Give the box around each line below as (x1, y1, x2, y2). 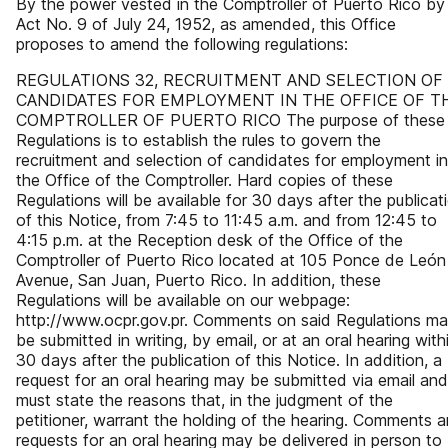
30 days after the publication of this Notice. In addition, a (16, 350, 442, 370)
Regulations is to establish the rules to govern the (16, 130, 381, 150)
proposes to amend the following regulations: (16, 34, 348, 54)
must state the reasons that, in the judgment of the (16, 390, 393, 410)
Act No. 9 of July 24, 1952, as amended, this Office (16, 14, 396, 34)
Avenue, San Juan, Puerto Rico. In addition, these (16, 270, 381, 290)
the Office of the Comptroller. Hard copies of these (16, 170, 393, 190)
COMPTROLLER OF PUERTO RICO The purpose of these (16, 110, 445, 130)
